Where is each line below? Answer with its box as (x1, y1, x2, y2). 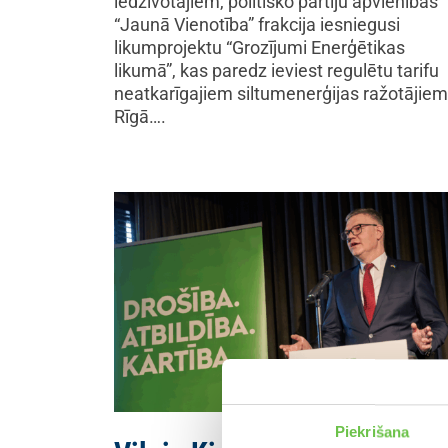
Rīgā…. (114, 106, 166, 127)
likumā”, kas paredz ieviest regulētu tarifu (114, 60, 439, 81)
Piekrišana (335, 422, 409, 440)
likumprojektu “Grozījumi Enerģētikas (114, 37, 405, 58)
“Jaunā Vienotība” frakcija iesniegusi (114, 14, 400, 35)
